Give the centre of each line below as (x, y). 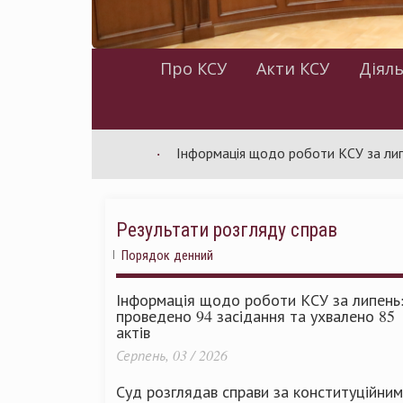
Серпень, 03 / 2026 (172, 355)
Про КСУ (193, 68)
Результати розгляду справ (227, 229)
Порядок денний (167, 255)
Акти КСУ (292, 68)
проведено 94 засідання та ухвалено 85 (255, 316)
